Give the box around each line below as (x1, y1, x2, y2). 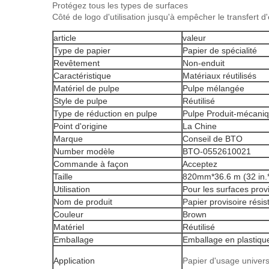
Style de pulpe (53, 96, 107, 106)
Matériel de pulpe (53, 83, 119, 93)
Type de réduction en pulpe (53, 109, 157, 118)
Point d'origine (53, 121, 107, 131)
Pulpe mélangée (183, 83, 244, 93)
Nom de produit (53, 197, 112, 207)
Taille (53, 172, 73, 181)
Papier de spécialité (183, 46, 257, 55)
